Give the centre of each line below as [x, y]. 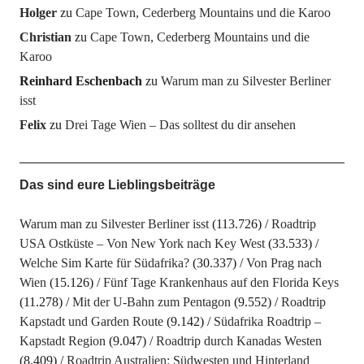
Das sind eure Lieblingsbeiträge [117, 185]
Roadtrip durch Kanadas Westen [238, 341]
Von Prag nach [284, 263]
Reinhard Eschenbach [80, 81]
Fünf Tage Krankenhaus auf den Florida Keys [221, 282]
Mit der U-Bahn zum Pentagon [151, 302]
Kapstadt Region [62, 341]
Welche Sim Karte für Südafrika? [104, 263]
